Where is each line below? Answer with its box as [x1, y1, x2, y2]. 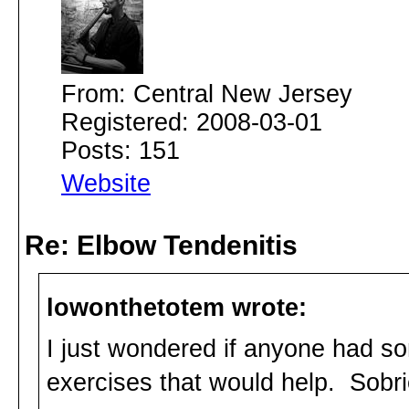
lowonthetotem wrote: [47, 294, 307, 322]
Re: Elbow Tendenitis [25, 230, 298, 261]
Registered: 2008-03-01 [61, 109, 322, 137]
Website [61, 170, 151, 198]
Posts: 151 [61, 137, 180, 165]
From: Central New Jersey [61, 80, 352, 109]
